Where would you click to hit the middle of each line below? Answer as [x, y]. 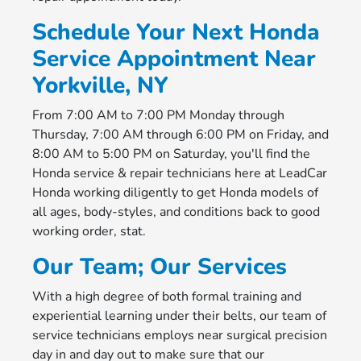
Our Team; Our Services [159, 267]
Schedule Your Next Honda [176, 32]
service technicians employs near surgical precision [179, 335]
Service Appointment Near [174, 59]
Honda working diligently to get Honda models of [175, 193]
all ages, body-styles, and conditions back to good [176, 212]
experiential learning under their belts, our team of [179, 316]
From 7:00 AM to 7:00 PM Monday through [158, 115]
